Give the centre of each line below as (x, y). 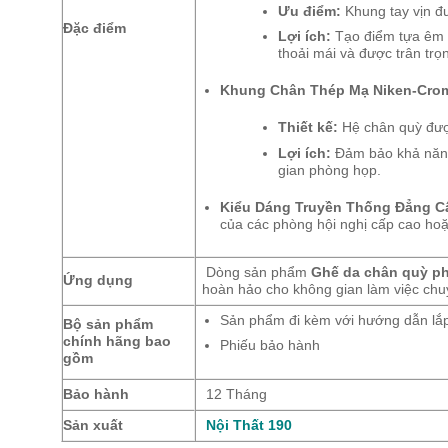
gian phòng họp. (329, 170)
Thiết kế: (307, 128)
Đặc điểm (94, 28)
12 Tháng (235, 394)
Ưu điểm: (309, 11)
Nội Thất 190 (249, 425)
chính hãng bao (116, 341)
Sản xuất (92, 425)
